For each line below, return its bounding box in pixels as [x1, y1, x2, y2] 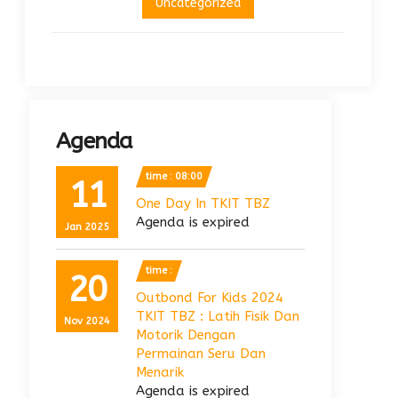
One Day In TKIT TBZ [136, 195, 270, 211]
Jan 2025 [65, 221, 109, 233]
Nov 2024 [64, 315, 110, 327]
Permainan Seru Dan [136, 346, 266, 362]
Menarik [136, 364, 184, 380]
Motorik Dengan [136, 327, 235, 343]
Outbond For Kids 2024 [136, 290, 283, 306]
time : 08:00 [146, 171, 203, 182]
